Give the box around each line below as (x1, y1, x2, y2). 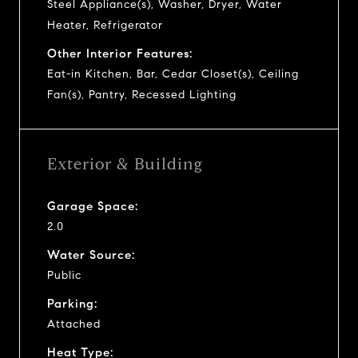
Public (47, 268, 82, 282)
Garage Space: (47, 198, 138, 213)
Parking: (47, 296, 97, 311)
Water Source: (47, 247, 135, 262)
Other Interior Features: (47, 46, 193, 61)
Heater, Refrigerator (47, 18, 163, 32)
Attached (47, 316, 101, 331)
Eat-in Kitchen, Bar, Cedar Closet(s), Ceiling (47, 66, 299, 81)
